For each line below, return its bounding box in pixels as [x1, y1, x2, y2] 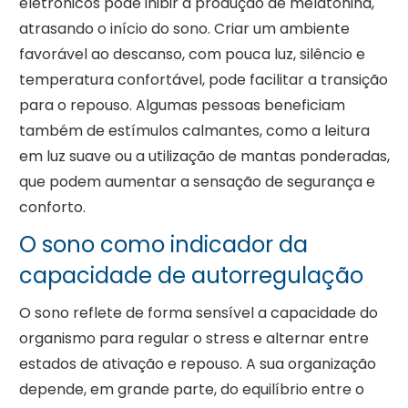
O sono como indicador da [18, 229, 308, 260]
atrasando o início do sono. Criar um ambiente [18, 18, 350, 40]
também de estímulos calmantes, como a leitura [18, 120, 370, 142]
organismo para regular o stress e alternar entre [18, 328, 369, 350]
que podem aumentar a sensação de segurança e [18, 171, 375, 193]
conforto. [18, 197, 86, 219]
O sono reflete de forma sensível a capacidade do [18, 302, 378, 324]
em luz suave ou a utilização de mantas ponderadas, [18, 146, 390, 168]
